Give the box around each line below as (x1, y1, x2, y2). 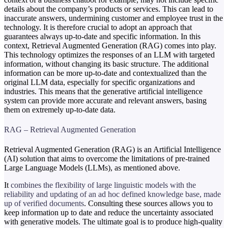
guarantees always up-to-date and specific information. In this (4, 32, 201, 41)
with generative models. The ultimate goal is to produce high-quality (4, 217, 222, 226)
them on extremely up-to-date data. (4, 105, 116, 114)
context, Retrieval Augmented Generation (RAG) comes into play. (4, 41, 216, 50)
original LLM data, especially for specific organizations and (4, 77, 195, 87)
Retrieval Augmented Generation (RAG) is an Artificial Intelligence (4, 145, 221, 154)
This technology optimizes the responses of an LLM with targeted (4, 50, 215, 59)
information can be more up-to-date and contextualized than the (4, 68, 207, 77)
